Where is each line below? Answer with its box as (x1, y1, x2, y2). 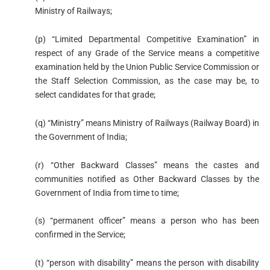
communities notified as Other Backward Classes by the (34, 174, 260, 184)
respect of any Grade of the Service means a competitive (34, 48, 260, 58)
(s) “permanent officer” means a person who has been (34, 216, 260, 226)
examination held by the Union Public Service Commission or (34, 61, 260, 72)
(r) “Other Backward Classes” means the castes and (34, 160, 260, 170)
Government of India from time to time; (34, 187, 179, 198)
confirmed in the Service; (34, 230, 125, 240)
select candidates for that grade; (34, 89, 155, 99)
